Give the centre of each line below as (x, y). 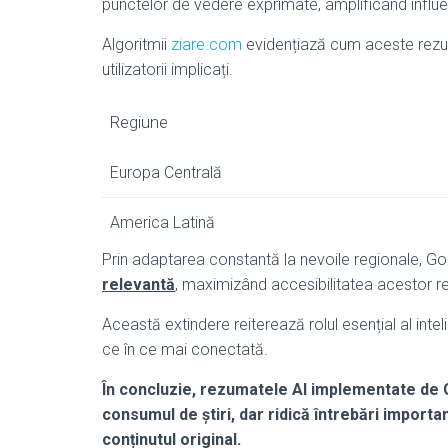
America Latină (162, 222)
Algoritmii (136, 44)
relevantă (138, 284)
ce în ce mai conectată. (185, 349)
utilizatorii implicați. (167, 69)
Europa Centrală (166, 172)
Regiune (139, 122)
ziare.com (206, 44)
